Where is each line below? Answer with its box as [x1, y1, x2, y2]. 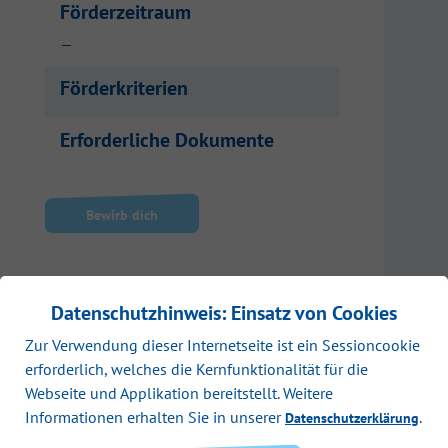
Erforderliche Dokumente [60, 127, 274, 154]
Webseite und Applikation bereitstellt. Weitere [25, 383, 333, 403]
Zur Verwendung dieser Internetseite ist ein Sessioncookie [25, 335, 420, 355]
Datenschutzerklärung [285, 409, 419, 427]
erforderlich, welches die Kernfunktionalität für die [25, 359, 368, 379]
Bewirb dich [86, 206, 158, 225]
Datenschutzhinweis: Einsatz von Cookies [51, 300, 397, 326]
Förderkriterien [60, 75, 188, 102]
